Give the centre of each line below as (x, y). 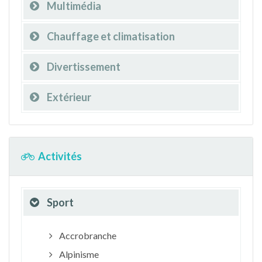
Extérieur (69, 97)
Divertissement (84, 66)
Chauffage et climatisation (111, 36)
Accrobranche (87, 235)
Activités (60, 156)
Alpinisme (78, 254)
